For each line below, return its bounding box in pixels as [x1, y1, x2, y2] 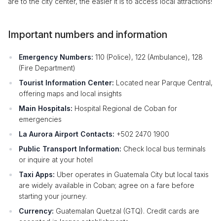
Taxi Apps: [19, 170, 55, 179]
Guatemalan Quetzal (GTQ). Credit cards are [54, 206, 199, 215]
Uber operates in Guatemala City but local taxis [55, 170, 209, 179]
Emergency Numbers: [19, 52, 93, 61]
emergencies [19, 114, 62, 123]
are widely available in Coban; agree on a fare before [19, 181, 194, 189]
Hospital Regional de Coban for [73, 104, 177, 112]
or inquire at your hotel [19, 155, 93, 164]
